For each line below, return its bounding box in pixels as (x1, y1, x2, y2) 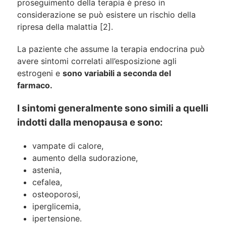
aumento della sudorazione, (32, 153, 138, 163)
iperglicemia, (32, 201, 81, 211)
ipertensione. (32, 213, 82, 223)
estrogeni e (17, 68, 63, 78)
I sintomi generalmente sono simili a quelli (17, 102, 208, 114)
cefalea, (32, 177, 62, 187)
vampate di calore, (32, 141, 103, 151)
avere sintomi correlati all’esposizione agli (17, 56, 177, 66)
